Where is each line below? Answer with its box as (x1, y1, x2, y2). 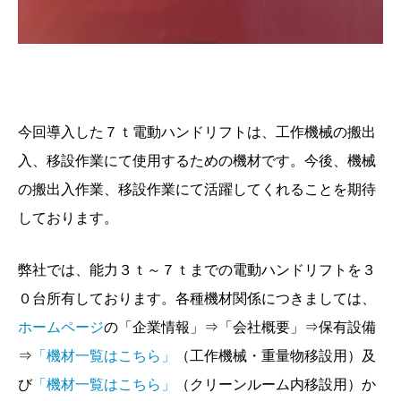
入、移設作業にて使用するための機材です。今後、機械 (18, 150, 376, 171)
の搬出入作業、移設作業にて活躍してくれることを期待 (18, 179, 376, 200)
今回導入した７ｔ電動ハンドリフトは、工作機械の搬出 (18, 122, 376, 142)
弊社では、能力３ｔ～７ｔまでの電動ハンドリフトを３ (18, 260, 376, 280)
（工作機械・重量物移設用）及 (175, 346, 376, 366)
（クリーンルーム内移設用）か (175, 374, 376, 395)
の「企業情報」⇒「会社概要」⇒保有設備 (104, 317, 376, 337)
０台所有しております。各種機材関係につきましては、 (18, 288, 376, 309)
